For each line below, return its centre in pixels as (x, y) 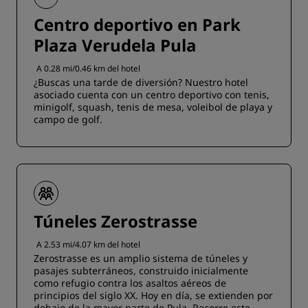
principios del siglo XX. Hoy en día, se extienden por (153, 295)
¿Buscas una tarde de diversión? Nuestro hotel (141, 82)
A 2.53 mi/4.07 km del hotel (88, 244)
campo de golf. (68, 119)
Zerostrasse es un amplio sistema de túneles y (141, 258)
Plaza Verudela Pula (115, 45)
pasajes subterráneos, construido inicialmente (141, 271)
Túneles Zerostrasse (115, 221)
